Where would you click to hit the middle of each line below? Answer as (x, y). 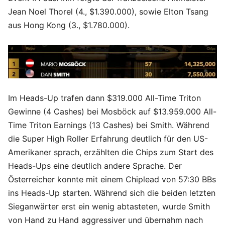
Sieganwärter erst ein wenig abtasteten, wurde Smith (109, 206)
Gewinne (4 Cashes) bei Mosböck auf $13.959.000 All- (112, 111)
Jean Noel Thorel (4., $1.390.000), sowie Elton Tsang (108, 12)
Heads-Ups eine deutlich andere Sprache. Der (95, 165)
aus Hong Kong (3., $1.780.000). (69, 25)
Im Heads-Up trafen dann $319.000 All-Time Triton (104, 98)
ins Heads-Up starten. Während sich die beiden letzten (112, 193)
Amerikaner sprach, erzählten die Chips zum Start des (111, 152)
